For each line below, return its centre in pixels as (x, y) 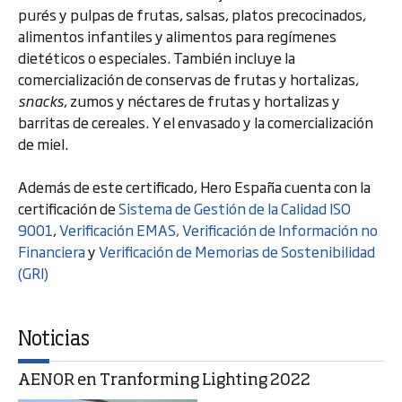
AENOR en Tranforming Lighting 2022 (164, 380)
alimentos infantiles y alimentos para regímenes (177, 36)
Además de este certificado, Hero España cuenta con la (194, 187)
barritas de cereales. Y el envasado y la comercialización (196, 122)
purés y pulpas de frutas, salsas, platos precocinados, (192, 14)
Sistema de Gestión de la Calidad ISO (235, 208)
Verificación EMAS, (119, 230)
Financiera (52, 251)
